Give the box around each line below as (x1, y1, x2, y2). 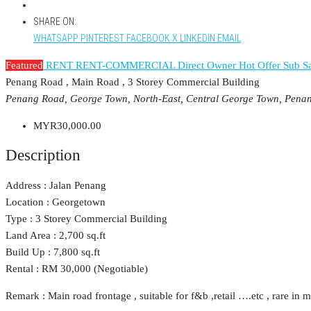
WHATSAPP (33, 33, 78, 44)
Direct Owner (178, 60, 239, 72)
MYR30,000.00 (33, 120, 101, 132)
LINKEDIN (180, 33, 215, 44)
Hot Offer (239, 60, 283, 72)
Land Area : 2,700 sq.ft (6, 229, 106, 241)
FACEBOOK (126, 33, 170, 44)
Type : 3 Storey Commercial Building (6, 212, 167, 224)
